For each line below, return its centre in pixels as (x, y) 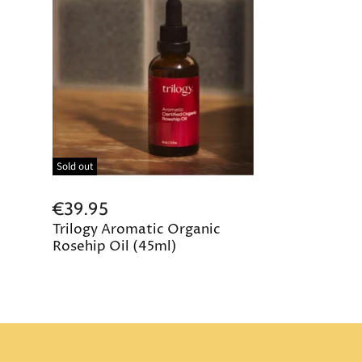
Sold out (75, 166)
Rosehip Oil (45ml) (115, 246)
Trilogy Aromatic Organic (137, 229)
